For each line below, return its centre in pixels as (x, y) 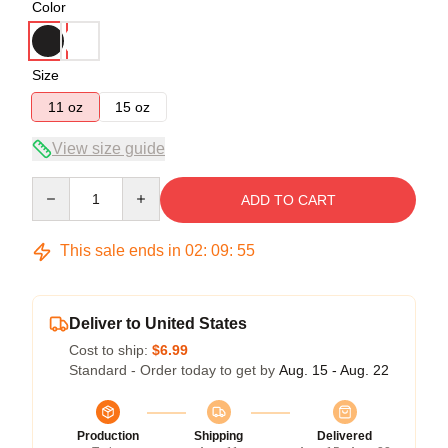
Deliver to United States (158, 323)
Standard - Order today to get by (174, 370)
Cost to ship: (110, 350)
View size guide (108, 148)
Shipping (218, 436)
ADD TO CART (288, 200)
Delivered (344, 436)
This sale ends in (120, 250)
